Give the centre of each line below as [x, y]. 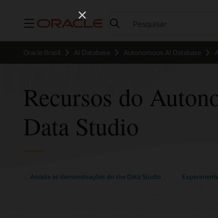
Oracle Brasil [42, 52]
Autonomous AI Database [162, 52]
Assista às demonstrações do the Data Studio [96, 177]
